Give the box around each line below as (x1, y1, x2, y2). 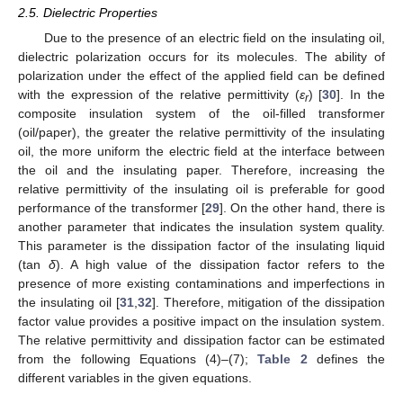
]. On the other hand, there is (219, 201, 386, 216)
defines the (307, 352, 385, 367)
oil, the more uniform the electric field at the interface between (18, 144, 385, 159)
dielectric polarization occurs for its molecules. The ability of (18, 49, 385, 65)
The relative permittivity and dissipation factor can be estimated (18, 333, 385, 348)
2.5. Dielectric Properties (18, 4, 157, 20)
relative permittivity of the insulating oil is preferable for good (18, 182, 385, 197)
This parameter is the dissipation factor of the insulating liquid (18, 238, 385, 254)
